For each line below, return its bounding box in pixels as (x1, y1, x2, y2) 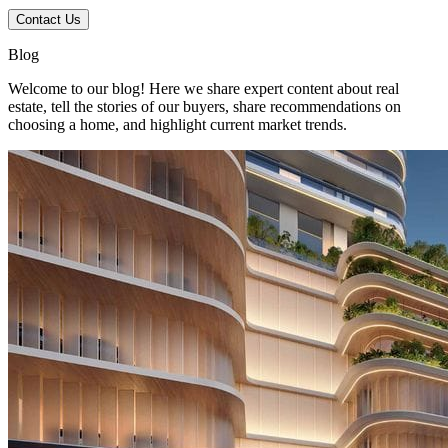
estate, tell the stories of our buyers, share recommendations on (8, 98, 401, 115)
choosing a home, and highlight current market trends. (8, 116, 347, 133)
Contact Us (16, 12, 81, 27)
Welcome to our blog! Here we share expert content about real (8, 80, 399, 97)
